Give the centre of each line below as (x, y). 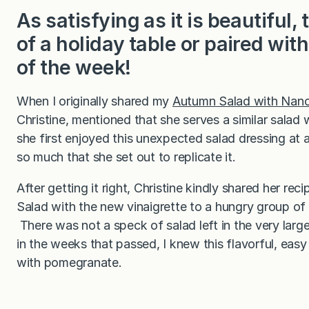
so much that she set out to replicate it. (126, 157)
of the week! (74, 67)
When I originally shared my (94, 101)
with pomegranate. (69, 262)
